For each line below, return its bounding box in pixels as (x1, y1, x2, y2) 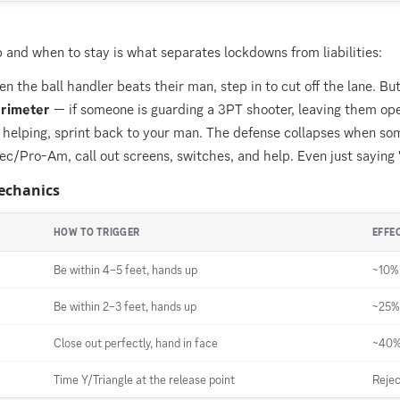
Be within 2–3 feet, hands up (54, 298, 196, 314)
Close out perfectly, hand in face (54, 335, 218, 351)
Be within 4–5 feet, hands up (54, 262, 197, 278)
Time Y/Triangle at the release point (54, 371, 235, 387)
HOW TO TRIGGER (54, 226, 140, 238)
